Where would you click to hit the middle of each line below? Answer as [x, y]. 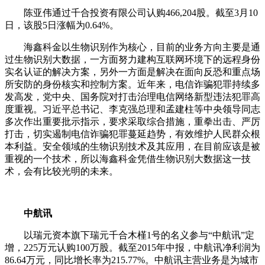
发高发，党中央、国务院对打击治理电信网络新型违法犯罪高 [132, 97]
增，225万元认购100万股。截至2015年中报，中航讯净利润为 [132, 248]
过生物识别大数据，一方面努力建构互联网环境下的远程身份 [132, 60]
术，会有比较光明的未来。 [62, 172]
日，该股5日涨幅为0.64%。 [62, 25]
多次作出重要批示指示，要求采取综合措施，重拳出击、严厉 [132, 122]
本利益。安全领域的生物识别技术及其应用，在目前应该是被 [132, 147]
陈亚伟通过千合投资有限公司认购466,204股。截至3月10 [131, 13]
